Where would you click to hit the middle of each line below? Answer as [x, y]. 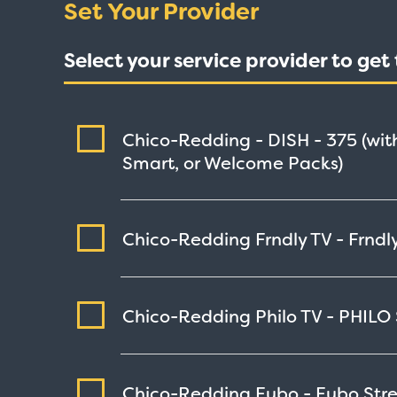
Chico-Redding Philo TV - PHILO [259, 317]
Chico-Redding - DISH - [224, 140]
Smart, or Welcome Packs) [233, 163]
